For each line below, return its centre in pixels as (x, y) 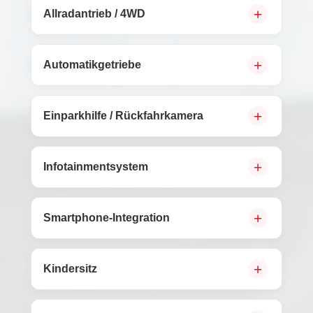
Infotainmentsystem (96, 167)
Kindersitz (70, 269)
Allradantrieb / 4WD (94, 14)
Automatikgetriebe (92, 65)
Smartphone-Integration (107, 218)
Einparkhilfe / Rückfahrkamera (123, 116)
